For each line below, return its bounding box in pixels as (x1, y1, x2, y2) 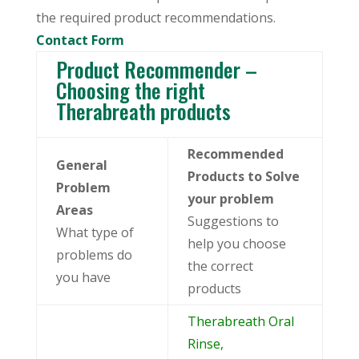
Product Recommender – (55, 53, 257, 85)
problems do (55, 245, 132, 264)
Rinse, (187, 334, 224, 353)
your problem (187, 189, 274, 208)
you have (55, 268, 111, 286)
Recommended (187, 144, 284, 163)
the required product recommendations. (35, 8, 276, 26)
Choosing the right (55, 74, 205, 106)
